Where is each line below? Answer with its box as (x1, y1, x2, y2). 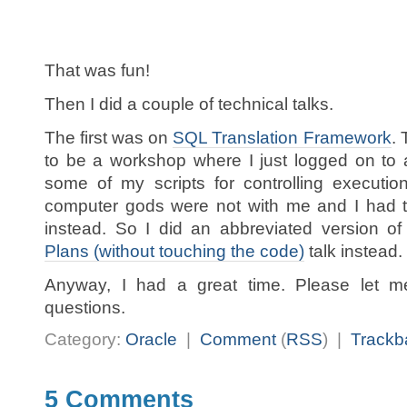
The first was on (45, 128, 174, 147)
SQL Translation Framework (173, 128, 392, 147)
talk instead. (304, 242, 402, 261)
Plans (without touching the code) (45, 242, 304, 261)
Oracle (125, 330, 177, 350)
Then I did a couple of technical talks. (45, 94, 333, 114)
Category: (45, 330, 125, 350)
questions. (45, 298, 125, 317)
